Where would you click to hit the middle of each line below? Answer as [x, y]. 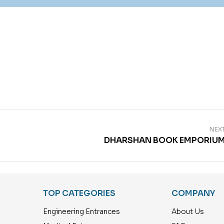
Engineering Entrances [81, 211]
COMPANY [193, 193]
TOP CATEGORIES [79, 193]
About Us [187, 211]
